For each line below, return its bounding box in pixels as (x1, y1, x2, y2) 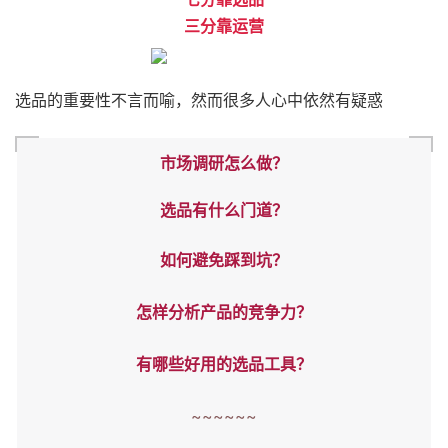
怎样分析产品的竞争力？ (136, 302, 312, 323)
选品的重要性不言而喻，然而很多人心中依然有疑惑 (15, 90, 383, 110)
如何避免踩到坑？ (160, 250, 288, 271)
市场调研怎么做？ (160, 153, 288, 174)
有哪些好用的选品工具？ (136, 354, 312, 375)
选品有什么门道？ (160, 200, 288, 221)
